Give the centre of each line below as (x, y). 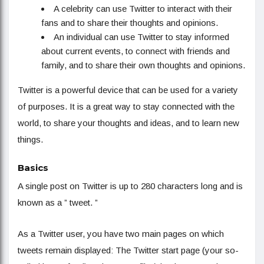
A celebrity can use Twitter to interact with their (143, 9)
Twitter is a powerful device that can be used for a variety (128, 90)
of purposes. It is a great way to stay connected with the (126, 107)
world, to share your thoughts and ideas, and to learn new (128, 123)
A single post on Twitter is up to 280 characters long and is (130, 186)
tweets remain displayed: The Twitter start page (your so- (128, 250)
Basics (33, 168)
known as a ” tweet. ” (58, 203)
